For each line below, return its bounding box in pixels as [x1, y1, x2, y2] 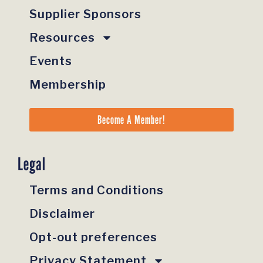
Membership [29, 77, 106, 92]
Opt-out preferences [29, 230, 157, 244]
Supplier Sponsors [29, 6, 141, 21]
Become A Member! [97, 112, 166, 127]
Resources [29, 30, 95, 45]
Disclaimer [29, 206, 95, 221]
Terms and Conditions [29, 183, 164, 197]
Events [29, 53, 72, 68]
